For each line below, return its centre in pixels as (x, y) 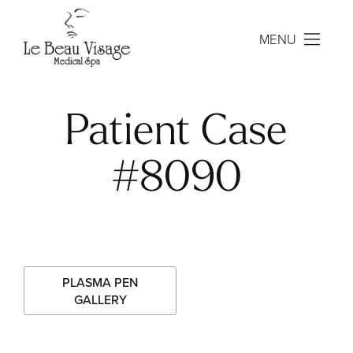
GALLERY (100, 299)
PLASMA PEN (100, 282)
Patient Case (176, 134)
